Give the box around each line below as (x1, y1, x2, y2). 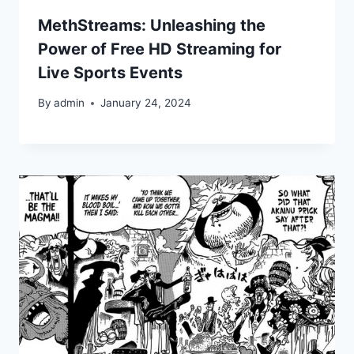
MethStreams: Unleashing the (38, 15, 265, 35)
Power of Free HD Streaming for (38, 39, 281, 58)
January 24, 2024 (100, 96, 192, 110)
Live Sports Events (38, 62, 183, 82)
